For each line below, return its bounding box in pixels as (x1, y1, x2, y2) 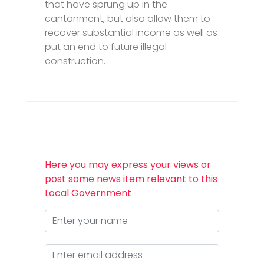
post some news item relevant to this (45, 172, 217, 186)
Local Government (45, 186, 131, 200)
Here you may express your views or (45, 158, 211, 172)
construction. (45, 54, 105, 68)
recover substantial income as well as (45, 26, 217, 40)
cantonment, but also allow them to (45, 12, 210, 26)
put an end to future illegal (45, 40, 167, 54)
